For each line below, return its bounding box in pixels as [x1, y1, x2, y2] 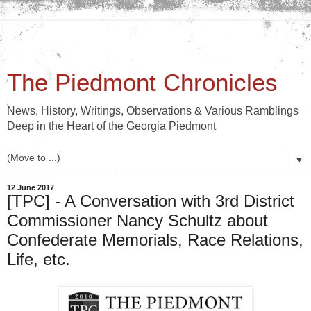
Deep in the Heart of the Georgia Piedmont [7, 120, 216, 132]
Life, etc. [7, 250, 70, 269]
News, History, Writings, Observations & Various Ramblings [7, 105, 299, 117]
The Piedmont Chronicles [7, 69, 278, 96]
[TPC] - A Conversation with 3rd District [7, 192, 294, 210]
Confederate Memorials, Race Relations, [7, 230, 303, 249]
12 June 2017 [7, 183, 54, 192]
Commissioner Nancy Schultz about [7, 211, 268, 230]
